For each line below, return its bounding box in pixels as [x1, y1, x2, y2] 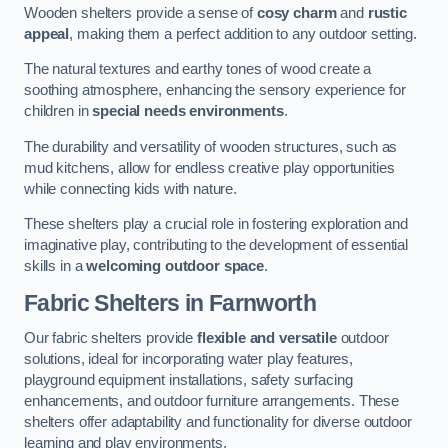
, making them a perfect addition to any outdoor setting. [69, 25, 418, 42]
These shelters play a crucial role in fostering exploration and [24, 216, 408, 233]
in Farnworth [179, 289, 316, 316]
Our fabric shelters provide [24, 330, 197, 347]
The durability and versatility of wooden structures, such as [24, 138, 398, 155]
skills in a [24, 258, 87, 275]
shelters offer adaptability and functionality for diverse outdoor [24, 414, 412, 431]
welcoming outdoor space [86, 258, 264, 275]
